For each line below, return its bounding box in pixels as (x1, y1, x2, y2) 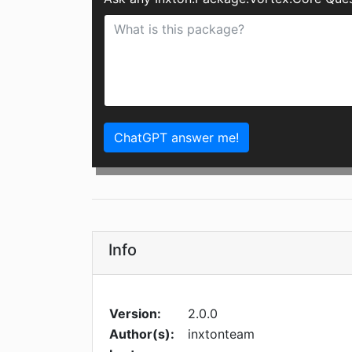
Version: (109, 306, 161, 322)
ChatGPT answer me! (114, 130, 239, 146)
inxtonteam (188, 326, 255, 343)
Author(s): (109, 326, 174, 343)
